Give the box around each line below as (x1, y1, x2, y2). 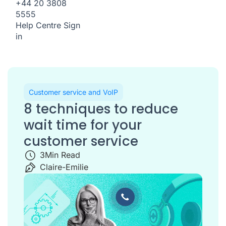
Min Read (45, 150, 80, 160)
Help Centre (16, 20, 61, 30)
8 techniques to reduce (24, 100, 178, 118)
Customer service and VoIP (29, 88, 118, 96)
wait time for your (24, 116, 142, 134)
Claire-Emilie (40, 162, 88, 172)
